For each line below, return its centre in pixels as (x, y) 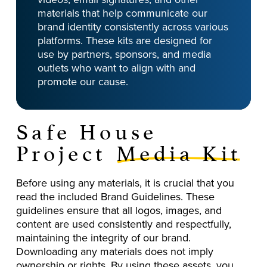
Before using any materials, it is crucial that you (125, 182)
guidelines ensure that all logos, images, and (119, 210)
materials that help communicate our (122, 13)
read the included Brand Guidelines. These (115, 196)
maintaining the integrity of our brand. (103, 237)
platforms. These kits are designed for (125, 41)
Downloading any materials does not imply (114, 251)
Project (65, 150)
